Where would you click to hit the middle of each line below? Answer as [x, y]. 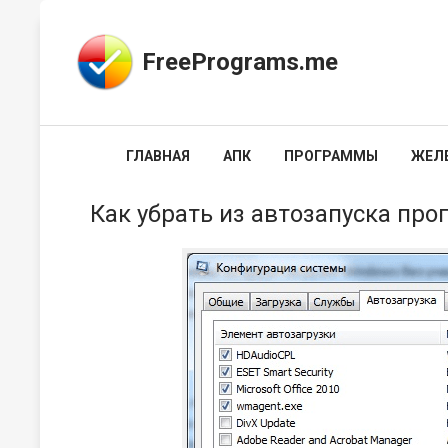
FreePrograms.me [240, 62]
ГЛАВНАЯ [158, 156]
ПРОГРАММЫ [331, 156]
